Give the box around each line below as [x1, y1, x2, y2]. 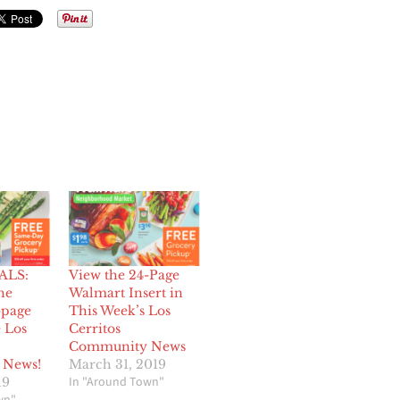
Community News [69, 338, 187, 355]
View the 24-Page [69, 267, 180, 284]
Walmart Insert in [69, 285, 184, 302]
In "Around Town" [69, 373, 165, 392]
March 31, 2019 [69, 356, 167, 373]
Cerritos [69, 321, 121, 337]
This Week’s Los [69, 303, 171, 320]
